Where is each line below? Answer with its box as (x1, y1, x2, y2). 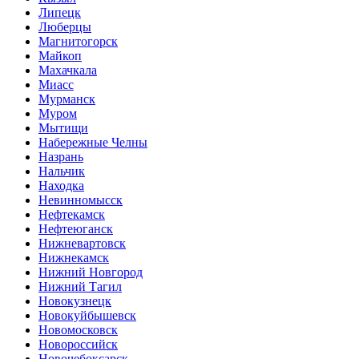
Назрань (38, 149, 83, 163)
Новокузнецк (38, 293, 111, 308)
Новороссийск (38, 337, 118, 351)
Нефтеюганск (38, 221, 113, 236)
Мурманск (38, 91, 95, 106)
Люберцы (38, 19, 91, 34)
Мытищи (38, 120, 88, 135)
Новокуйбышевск (38, 308, 136, 322)
